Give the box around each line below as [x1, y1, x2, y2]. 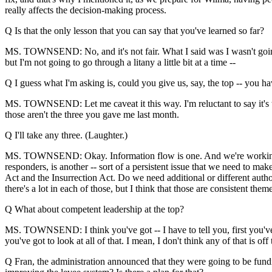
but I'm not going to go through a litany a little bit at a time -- [5, 57, 236, 67]
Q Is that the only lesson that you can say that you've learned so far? [5, 25, 264, 36]
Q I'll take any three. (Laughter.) [5, 130, 127, 140]
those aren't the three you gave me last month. [5, 109, 179, 120]
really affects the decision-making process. [5, 5, 166, 15]
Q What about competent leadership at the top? [5, 204, 184, 214]
